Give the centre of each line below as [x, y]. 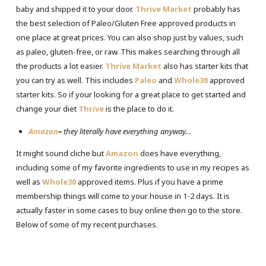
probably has [216, 9]
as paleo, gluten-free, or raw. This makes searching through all [128, 51]
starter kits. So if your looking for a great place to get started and [131, 94]
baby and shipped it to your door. [75, 9]
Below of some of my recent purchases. [87, 224]
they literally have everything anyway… [127, 131]
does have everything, [179, 153]
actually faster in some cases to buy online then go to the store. [129, 210]
